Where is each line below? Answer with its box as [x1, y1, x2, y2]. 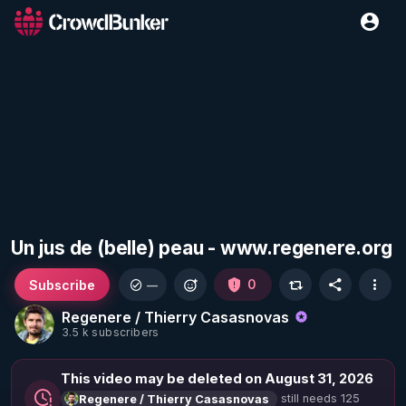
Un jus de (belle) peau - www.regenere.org [11, 237, 392, 259]
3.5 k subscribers [62, 325, 159, 340]
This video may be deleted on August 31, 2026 [61, 371, 373, 387]
